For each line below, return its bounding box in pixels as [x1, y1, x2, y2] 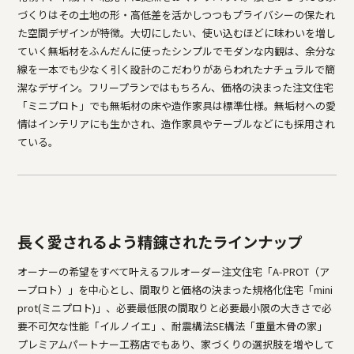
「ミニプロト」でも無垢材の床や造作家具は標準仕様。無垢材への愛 [17, 98, 337, 113]
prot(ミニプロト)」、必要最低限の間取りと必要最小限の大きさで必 [17, 300, 333, 315]
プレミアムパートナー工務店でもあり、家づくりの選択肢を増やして [17, 337, 335, 352]
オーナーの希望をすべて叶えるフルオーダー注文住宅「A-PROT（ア [17, 264, 330, 279]
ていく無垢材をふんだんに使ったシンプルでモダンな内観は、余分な [17, 43, 337, 58]
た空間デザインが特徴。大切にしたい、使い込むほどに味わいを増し [17, 25, 337, 40]
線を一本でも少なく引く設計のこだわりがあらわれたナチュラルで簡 [17, 62, 336, 77]
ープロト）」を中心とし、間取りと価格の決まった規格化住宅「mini [17, 282, 333, 297]
